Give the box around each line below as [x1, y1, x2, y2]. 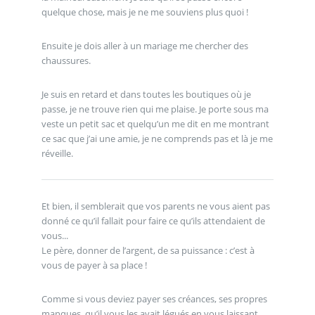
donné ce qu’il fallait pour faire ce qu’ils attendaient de [41, 214, 265, 227]
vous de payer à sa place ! [41, 258, 147, 271]
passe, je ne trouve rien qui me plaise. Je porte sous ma [41, 102, 269, 115]
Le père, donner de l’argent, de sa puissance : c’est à [41, 243, 255, 257]
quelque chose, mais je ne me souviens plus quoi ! [41, 6, 248, 19]
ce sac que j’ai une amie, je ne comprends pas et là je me [41, 131, 273, 145]
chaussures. [41, 53, 91, 67]
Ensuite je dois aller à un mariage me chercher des [41, 39, 248, 52]
